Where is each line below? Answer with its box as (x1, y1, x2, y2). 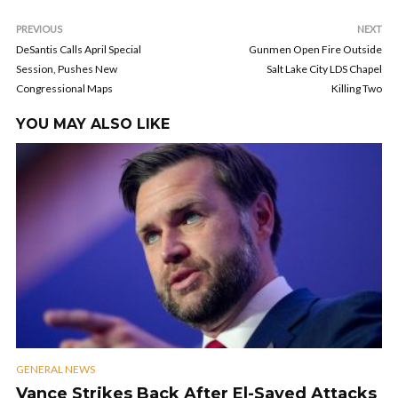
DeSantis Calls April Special (16, 43, 141, 56)
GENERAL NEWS (16, 362, 95, 376)
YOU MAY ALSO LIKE (16, 115, 170, 132)
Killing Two (331, 82, 382, 95)
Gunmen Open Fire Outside (249, 43, 382, 56)
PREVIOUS (16, 23, 62, 35)
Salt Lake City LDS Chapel (267, 62, 382, 76)
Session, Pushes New (16, 62, 117, 76)
